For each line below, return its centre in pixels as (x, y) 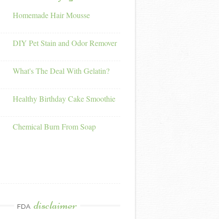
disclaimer (55, 205)
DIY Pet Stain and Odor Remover (65, 43)
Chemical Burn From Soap (54, 127)
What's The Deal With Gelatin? (61, 71)
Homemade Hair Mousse (51, 15)
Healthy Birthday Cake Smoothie (64, 99)
